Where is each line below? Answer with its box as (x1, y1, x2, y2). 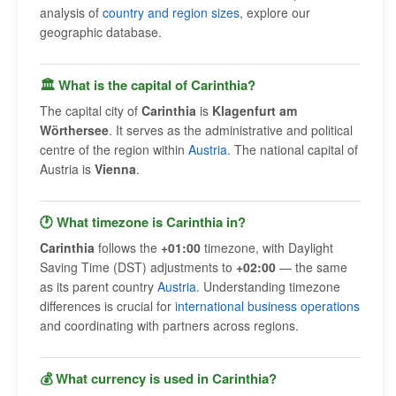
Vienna (95, 160, 136, 178)
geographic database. (40, 23, 162, 41)
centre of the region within (40, 141, 188, 158)
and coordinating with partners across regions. (40, 316, 299, 334)
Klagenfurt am (212, 102, 297, 119)
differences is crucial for (40, 297, 175, 315)
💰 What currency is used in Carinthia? (40, 369, 277, 388)
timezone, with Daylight (201, 239, 333, 256)
